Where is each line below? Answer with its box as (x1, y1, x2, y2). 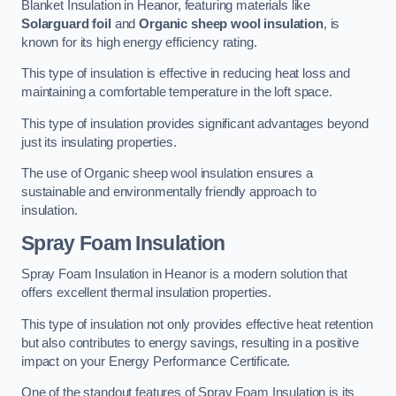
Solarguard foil (21, 16, 111, 31)
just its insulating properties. (21, 134, 177, 149)
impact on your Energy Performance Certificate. (21, 354, 291, 369)
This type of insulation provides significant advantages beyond (21, 116, 369, 131)
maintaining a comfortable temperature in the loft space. (21, 85, 332, 100)
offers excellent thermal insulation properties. (21, 286, 272, 301)
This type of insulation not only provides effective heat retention (21, 316, 373, 331)
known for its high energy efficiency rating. (21, 34, 257, 49)
